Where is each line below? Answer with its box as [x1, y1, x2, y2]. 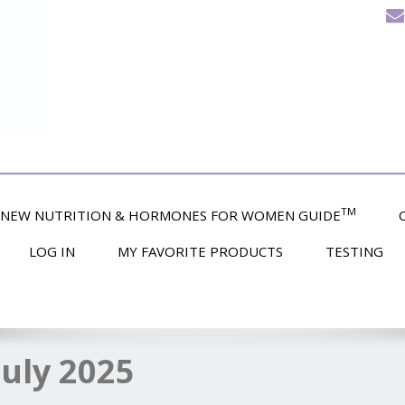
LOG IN [29, 242, 75, 260]
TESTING [325, 242, 383, 260]
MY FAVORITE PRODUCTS [118, 242, 283, 260]
